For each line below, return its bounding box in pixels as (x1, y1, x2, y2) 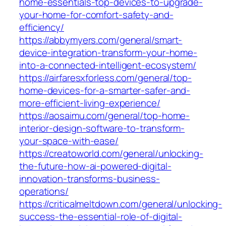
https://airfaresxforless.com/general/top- (19, 71, 192, 85)
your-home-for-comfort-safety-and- (19, 8, 174, 22)
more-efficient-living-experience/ (19, 96, 160, 110)
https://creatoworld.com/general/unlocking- (19, 147, 203, 160)
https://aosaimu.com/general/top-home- (19, 109, 190, 123)
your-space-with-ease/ (19, 134, 119, 148)
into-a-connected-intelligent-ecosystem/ (19, 59, 197, 72)
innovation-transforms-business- (19, 172, 160, 186)
